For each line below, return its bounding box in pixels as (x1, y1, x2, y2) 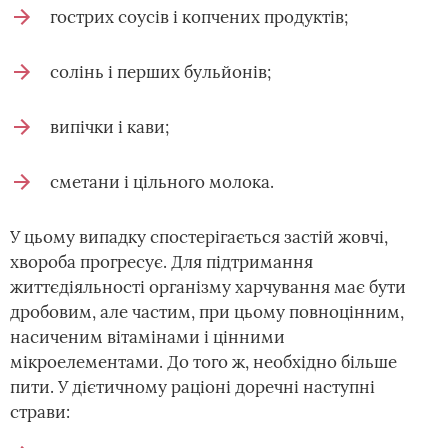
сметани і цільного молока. (50, 171, 274, 193)
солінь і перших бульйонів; (50, 61, 271, 83)
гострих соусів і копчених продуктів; (50, 6, 348, 28)
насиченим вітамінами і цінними (10, 326, 285, 348)
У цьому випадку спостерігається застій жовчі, (10, 226, 388, 248)
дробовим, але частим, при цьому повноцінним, (10, 301, 404, 323)
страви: (10, 401, 70, 423)
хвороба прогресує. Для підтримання (10, 251, 313, 273)
